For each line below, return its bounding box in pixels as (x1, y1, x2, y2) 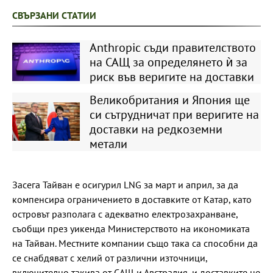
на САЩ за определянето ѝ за (89, 54, 247, 70)
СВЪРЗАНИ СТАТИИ (12, 9, 96, 21)
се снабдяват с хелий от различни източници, (12, 251, 207, 264)
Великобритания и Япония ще (89, 91, 250, 108)
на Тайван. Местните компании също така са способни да (12, 236, 258, 249)
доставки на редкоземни (89, 121, 222, 137)
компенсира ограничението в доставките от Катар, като (12, 193, 252, 205)
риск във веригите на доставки (89, 68, 254, 85)
